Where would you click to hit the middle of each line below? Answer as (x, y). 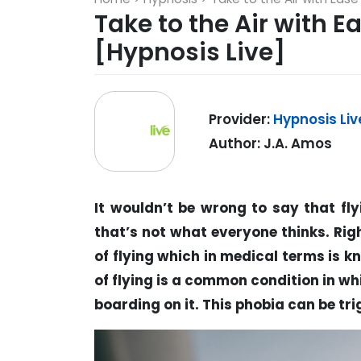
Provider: (241, 119)
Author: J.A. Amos (271, 143)
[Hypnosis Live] (190, 52)
